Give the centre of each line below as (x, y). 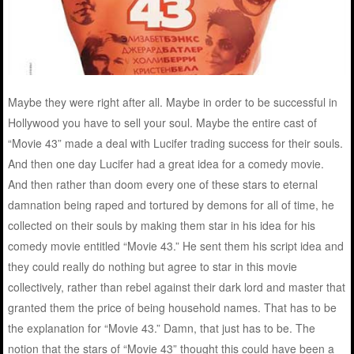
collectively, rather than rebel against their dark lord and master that (177, 287)
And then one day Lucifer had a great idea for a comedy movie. (166, 164)
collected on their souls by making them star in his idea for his (162, 226)
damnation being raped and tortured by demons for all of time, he (171, 205)
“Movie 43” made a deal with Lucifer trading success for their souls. (176, 143)
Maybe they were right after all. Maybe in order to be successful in (173, 102)
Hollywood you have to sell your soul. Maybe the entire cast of (163, 123)
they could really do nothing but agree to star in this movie (153, 267)
